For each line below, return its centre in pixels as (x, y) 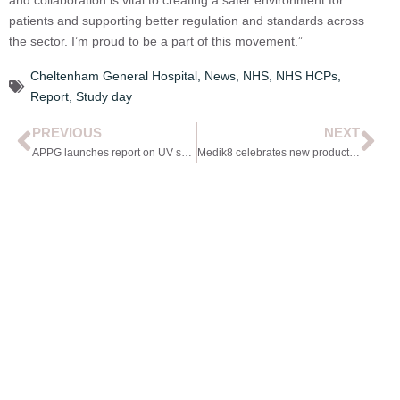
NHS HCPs (307, 76)
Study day (104, 97)
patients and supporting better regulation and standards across (187, 20)
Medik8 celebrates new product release (354, 153)
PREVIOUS (67, 133)
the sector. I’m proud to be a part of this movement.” (156, 41)
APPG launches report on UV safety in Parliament (187, 153)
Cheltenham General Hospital (114, 76)
